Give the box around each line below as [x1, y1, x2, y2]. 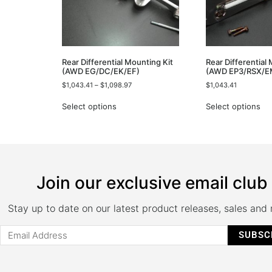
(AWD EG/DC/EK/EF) [62, 66, 140, 76]
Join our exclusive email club [36, 172, 268, 194]
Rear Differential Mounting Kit [62, 57, 173, 67]
